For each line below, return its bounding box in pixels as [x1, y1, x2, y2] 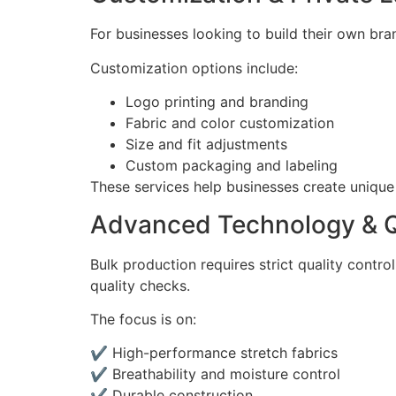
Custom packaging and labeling [126, 156, 338, 175]
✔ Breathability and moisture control [90, 365, 340, 384]
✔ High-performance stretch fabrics [90, 344, 338, 362]
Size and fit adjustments [126, 135, 287, 154]
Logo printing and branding [126, 93, 308, 111]
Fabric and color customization [126, 114, 334, 133]
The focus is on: [90, 310, 196, 328]
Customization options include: [90, 58, 298, 77]
